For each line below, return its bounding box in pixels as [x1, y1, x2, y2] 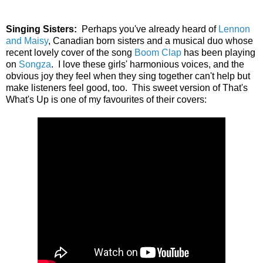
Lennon [218, 23, 250, 34]
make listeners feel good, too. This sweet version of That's [6, 82, 248, 93]
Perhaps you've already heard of [82, 23, 218, 34]
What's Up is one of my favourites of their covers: [6, 94, 207, 104]
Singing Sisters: [6, 23, 82, 34]
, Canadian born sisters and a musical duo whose [48, 35, 253, 46]
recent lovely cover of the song [6, 47, 134, 58]
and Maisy [6, 35, 48, 46]
